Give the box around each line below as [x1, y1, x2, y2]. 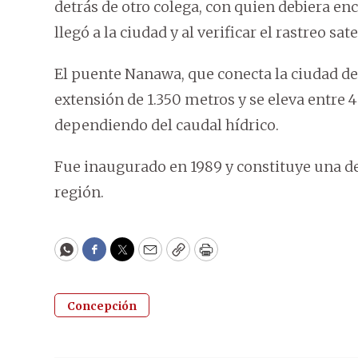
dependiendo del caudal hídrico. [54, 116, 279, 135]
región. [54, 183, 104, 202]
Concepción [67, 299, 137, 314]
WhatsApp [65, 247, 141, 266]
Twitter [121, 247, 175, 266]
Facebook [93, 247, 161, 266]
